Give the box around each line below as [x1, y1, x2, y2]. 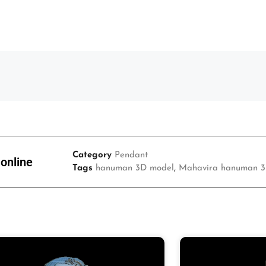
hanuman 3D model [96, 164, 174, 173]
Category [72, 151, 112, 160]
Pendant [115, 151, 148, 160]
